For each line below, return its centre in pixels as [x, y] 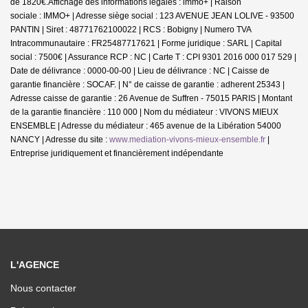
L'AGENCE [35, 264]
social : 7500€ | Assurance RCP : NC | [81, 57]
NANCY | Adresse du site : [60, 139]
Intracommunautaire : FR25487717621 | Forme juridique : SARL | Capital [146, 43]
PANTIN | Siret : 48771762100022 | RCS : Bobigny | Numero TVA [131, 29]
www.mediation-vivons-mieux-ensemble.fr [187, 139]
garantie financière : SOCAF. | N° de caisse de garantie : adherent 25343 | [147, 84]
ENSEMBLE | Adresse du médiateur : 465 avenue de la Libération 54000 [146, 125]
